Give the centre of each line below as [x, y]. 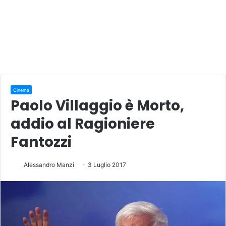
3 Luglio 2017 [107, 164]
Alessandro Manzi [49, 164]
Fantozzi [41, 142]
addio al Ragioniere [83, 124]
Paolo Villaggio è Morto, [97, 105]
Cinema [21, 90]
